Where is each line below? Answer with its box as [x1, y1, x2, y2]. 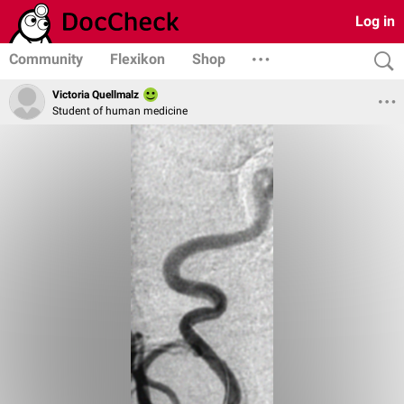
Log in [355, 13, 395, 30]
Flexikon [110, 50, 165, 68]
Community [9, 50, 83, 68]
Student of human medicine [52, 104, 188, 117]
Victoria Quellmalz [52, 88, 139, 102]
